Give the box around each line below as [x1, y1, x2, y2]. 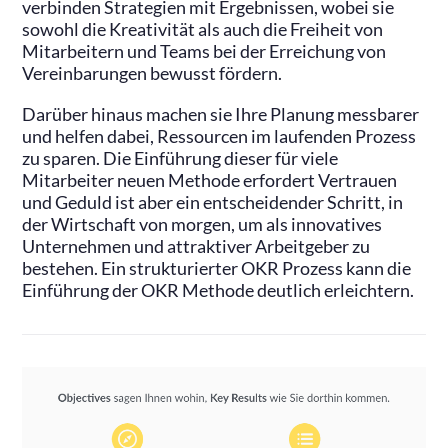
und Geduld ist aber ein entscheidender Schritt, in [22, 192, 404, 214]
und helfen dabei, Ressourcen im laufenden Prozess [22, 126, 417, 148]
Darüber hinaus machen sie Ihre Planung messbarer [22, 104, 420, 126]
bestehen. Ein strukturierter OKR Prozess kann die [22, 258, 412, 280]
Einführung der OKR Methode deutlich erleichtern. [22, 280, 415, 302]
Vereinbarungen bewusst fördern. [22, 63, 283, 85]
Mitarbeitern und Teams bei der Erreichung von [22, 41, 387, 63]
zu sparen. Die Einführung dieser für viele [22, 148, 339, 170]
